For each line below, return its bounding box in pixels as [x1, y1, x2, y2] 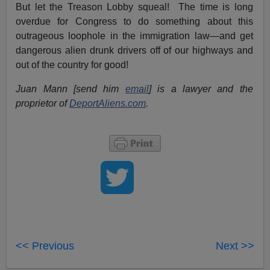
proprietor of [16, 98, 70, 109]
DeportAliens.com [69, 98, 146, 109]
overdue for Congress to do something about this [16, 16, 253, 27]
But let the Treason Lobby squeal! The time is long [16, 2, 253, 13]
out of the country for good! [16, 60, 129, 71]
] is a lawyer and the [148, 84, 253, 95]
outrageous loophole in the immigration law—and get [16, 31, 253, 42]
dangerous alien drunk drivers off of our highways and [16, 45, 253, 56]
